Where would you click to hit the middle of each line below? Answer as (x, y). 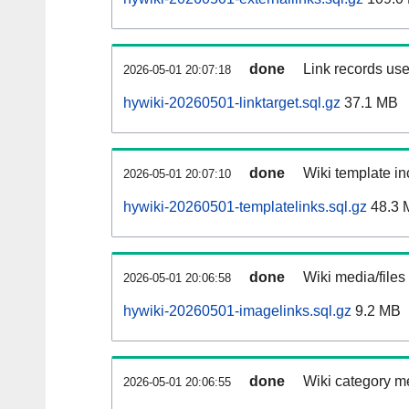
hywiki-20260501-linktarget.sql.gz (232, 103)
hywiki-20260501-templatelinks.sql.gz (245, 207)
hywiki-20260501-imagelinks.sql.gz (237, 311)
